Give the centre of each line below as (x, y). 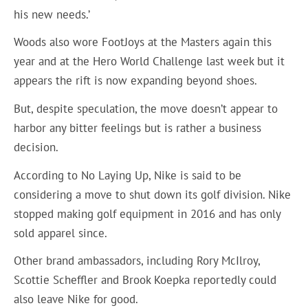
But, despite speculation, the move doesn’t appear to (146, 108)
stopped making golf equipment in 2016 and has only (147, 213)
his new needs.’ (52, 14)
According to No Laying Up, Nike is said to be (128, 175)
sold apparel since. (62, 233)
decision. (38, 147)
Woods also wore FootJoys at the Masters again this (143, 42)
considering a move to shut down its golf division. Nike (153, 194)
